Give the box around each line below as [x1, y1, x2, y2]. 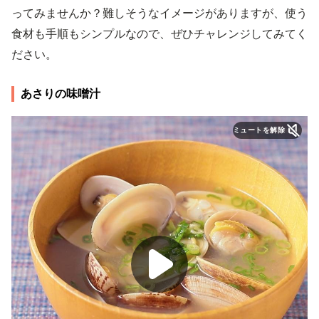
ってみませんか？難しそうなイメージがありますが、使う [11, 6, 308, 20]
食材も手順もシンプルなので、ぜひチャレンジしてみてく [11, 26, 308, 41]
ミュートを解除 [232, 126, 285, 134]
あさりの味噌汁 [21, 86, 100, 100]
